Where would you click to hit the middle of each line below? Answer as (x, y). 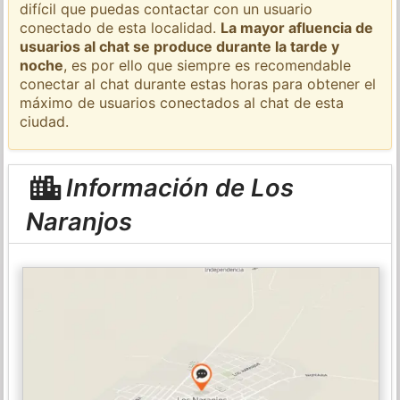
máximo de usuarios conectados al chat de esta (182, 102)
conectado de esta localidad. (121, 27)
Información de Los (176, 187)
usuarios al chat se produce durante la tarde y (180, 46)
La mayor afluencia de (297, 27)
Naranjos (79, 221)
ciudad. (45, 121)
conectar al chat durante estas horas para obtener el (198, 83)
